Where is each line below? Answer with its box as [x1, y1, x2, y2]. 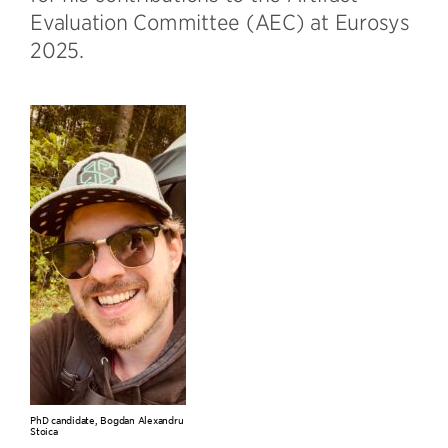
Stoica [30, 424, 58, 437]
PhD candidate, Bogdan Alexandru [30, 413, 184, 426]
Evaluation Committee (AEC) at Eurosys [30, 9, 410, 34]
